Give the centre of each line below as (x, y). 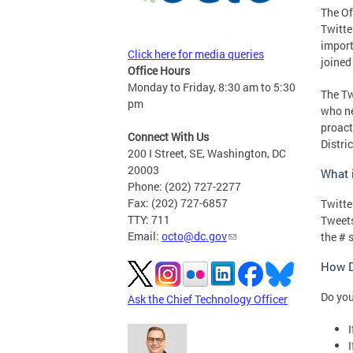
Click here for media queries (196, 54)
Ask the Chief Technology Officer (208, 299)
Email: (145, 236)
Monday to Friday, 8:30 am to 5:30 (212, 87)
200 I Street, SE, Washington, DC (207, 153)
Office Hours (159, 71)
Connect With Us (168, 137)
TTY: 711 (149, 219)
